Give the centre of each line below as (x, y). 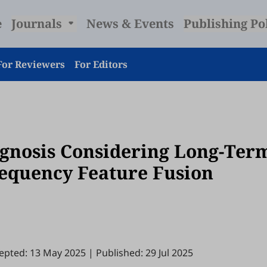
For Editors (101, 64)
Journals (38, 24)
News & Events (130, 24)
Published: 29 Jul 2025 (145, 253)
